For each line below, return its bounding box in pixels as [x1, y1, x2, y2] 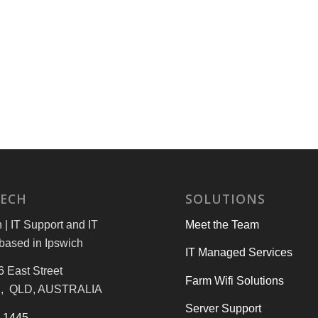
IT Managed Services [185, 246, 293, 259]
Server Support [185, 302, 262, 315]
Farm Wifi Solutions [185, 274, 285, 287]
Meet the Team [185, 218, 260, 231]
